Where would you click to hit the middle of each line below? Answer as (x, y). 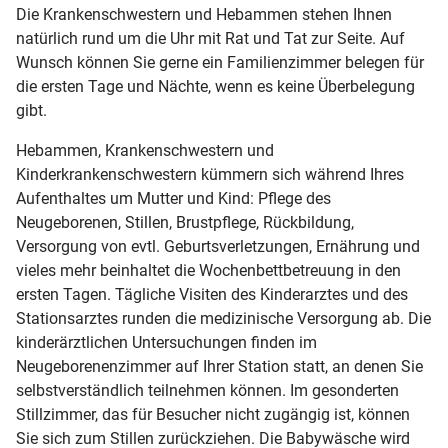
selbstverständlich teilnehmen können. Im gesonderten (207, 391)
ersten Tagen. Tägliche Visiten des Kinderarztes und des (212, 295)
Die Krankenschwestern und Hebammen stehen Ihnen (204, 15)
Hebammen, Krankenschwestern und (145, 151)
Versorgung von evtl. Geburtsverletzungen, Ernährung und (218, 247)
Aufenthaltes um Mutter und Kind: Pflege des (173, 199)
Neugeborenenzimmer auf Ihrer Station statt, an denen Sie (219, 367)
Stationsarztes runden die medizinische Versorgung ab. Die (223, 319)
